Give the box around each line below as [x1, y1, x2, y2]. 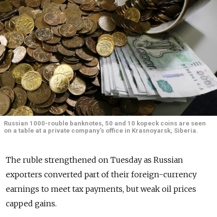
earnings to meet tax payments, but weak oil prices [6, 184, 196, 194]
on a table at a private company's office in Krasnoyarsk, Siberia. [4, 127, 198, 135]
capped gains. [6, 198, 57, 208]
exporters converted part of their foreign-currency [6, 169, 197, 179]
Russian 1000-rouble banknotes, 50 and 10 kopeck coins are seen [4, 120, 206, 127]
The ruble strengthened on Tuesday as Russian [6, 155, 183, 165]
